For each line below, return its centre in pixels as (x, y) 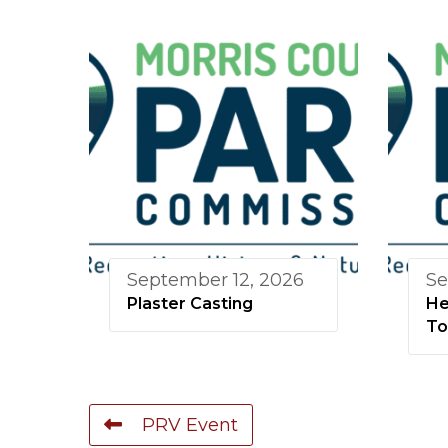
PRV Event (190, 425)
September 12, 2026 (215, 280)
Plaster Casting (190, 304)
